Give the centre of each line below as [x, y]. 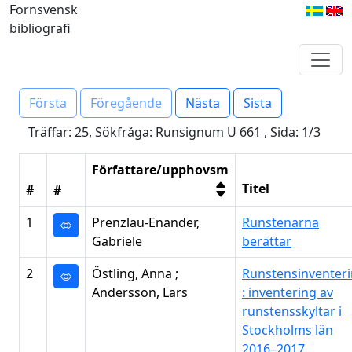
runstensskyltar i [292, 311]
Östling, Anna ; [135, 273]
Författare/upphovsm [160, 170]
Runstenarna [280, 222]
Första [48, 103]
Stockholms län [288, 330]
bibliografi [40, 28]
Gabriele [117, 241]
